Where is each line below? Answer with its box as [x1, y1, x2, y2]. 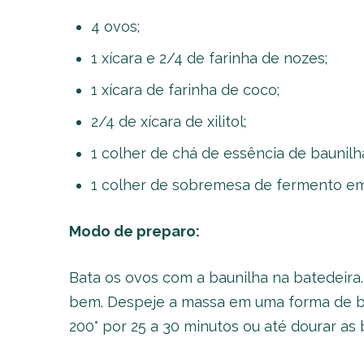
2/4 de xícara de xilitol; [90, 113, 246, 130]
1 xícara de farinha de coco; [90, 81, 279, 98]
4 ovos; [90, 18, 140, 35]
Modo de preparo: [68, 223, 200, 240]
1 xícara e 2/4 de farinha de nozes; [90, 50, 327, 67]
